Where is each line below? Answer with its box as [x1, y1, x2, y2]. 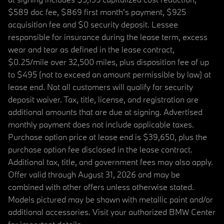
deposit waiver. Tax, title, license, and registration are [8, 94, 198, 105]
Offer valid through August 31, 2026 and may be [8, 169, 180, 180]
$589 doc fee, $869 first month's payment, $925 [8, 6, 186, 17]
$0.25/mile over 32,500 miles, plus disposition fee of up [8, 56, 209, 67]
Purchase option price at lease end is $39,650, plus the [8, 131, 207, 142]
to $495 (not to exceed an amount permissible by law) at [8, 69, 211, 80]
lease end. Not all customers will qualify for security [8, 81, 193, 92]
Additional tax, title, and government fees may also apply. [8, 156, 213, 167]
